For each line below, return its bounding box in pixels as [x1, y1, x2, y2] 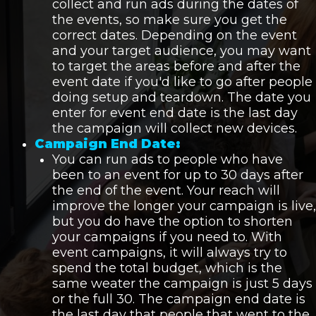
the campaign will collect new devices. [51, 121, 297, 137]
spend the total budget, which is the [51, 260, 282, 276]
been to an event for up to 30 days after [51, 167, 303, 183]
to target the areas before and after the [51, 59, 300, 75]
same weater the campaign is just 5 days [51, 276, 312, 292]
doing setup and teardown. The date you [51, 90, 311, 106]
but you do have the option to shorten [51, 214, 293, 230]
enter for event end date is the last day [51, 105, 298, 121]
